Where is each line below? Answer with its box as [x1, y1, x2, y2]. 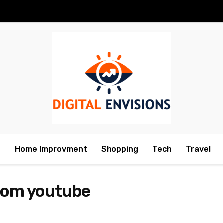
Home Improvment [15, 144, 87, 154]
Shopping [101, 144, 138, 154]
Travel [186, 144, 211, 154]
